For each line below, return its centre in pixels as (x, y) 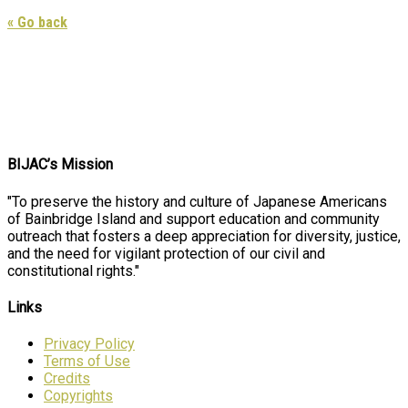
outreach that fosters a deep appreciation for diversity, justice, (204, 236)
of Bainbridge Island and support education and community (194, 219)
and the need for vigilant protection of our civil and (166, 253)
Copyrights (78, 396)
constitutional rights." (73, 270)
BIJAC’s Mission (60, 165)
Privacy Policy (89, 344)
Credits (67, 379)
